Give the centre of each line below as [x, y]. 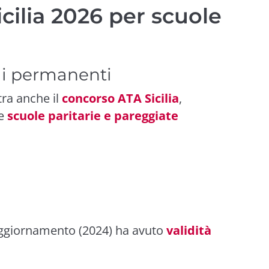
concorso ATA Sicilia [120, 98]
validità [189, 230]
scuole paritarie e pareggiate [93, 115]
